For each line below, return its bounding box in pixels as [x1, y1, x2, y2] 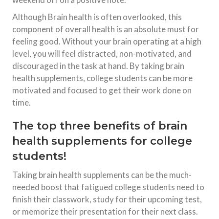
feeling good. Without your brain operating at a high [12, 36, 201, 47]
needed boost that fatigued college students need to [12, 182, 204, 193]
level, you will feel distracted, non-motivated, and [12, 48, 192, 59]
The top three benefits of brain [12, 119, 187, 133]
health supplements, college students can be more [12, 73, 193, 84]
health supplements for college [12, 134, 192, 148]
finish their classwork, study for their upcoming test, [12, 194, 202, 205]
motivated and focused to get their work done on [12, 85, 192, 96]
